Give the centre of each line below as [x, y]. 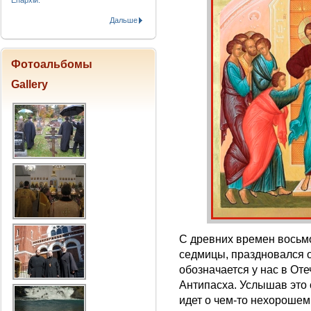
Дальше [124, 20]
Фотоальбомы [52, 64]
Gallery [30, 84]
